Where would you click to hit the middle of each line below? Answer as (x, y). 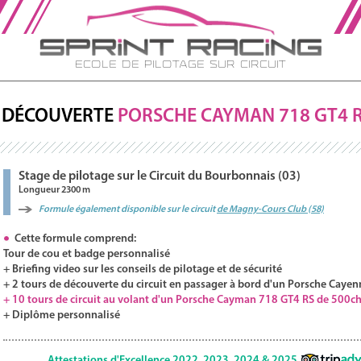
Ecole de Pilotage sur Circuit (180, 65)
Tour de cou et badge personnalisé (87, 254)
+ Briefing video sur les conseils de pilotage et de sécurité (143, 270)
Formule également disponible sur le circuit (128, 210)
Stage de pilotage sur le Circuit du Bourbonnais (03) (160, 176)
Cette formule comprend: (73, 239)
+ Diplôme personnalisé (62, 315)
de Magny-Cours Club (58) (270, 210)
